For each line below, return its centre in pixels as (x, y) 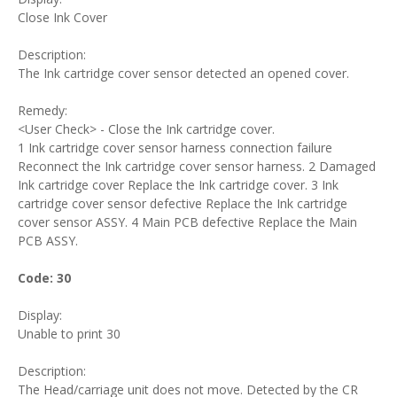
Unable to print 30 (69, 334)
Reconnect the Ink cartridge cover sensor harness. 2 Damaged (197, 166)
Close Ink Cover (62, 17)
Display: (40, 315)
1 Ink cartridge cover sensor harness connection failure (175, 148)
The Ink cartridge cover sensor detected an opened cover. (183, 73)
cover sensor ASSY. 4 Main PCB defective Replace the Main (187, 222)
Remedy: (43, 110)
